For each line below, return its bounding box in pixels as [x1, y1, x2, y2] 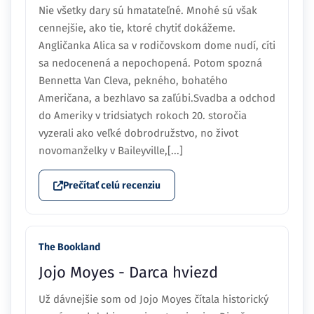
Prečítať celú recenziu [63, 179, 161, 192]
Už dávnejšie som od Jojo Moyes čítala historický [39, 293, 268, 306]
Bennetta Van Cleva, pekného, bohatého [39, 74, 228, 88]
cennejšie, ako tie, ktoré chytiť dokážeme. [39, 22, 238, 35]
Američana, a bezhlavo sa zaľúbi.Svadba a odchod [39, 92, 275, 105]
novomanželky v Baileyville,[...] [39, 144, 183, 158]
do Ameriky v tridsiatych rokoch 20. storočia [39, 109, 247, 123]
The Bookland [39, 241, 100, 254]
